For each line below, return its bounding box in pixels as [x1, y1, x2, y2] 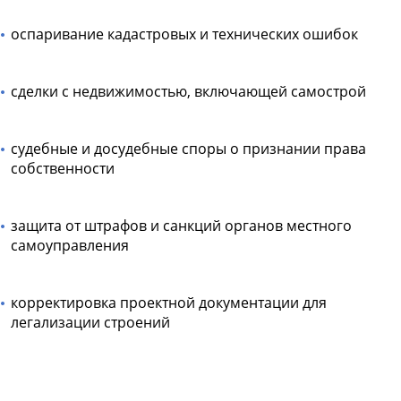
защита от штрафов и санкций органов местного [11, 215, 352, 235]
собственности [11, 158, 115, 178]
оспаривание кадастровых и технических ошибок [11, 23, 358, 44]
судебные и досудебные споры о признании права [11, 138, 366, 158]
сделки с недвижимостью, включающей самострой [11, 81, 366, 101]
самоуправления [11, 235, 129, 255]
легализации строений [11, 311, 170, 332]
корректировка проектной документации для [11, 292, 327, 312]
